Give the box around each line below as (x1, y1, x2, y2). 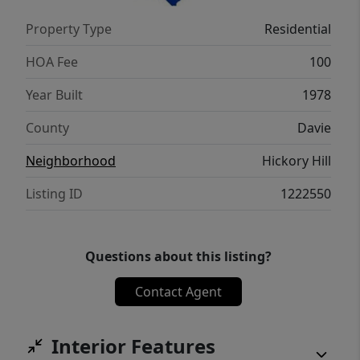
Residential (264, 20, 331, 39)
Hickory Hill (262, 152, 331, 170)
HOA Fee (26, 53, 78, 72)
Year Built (26, 86, 83, 104)
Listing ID (26, 185, 83, 203)
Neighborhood (26, 152, 116, 170)
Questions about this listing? (85, 247, 272, 266)
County (26, 119, 69, 137)
